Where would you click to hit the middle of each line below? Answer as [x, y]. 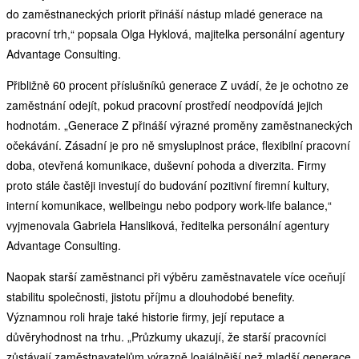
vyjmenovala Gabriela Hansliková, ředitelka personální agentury [168, 225]
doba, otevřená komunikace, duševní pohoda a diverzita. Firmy [166, 165]
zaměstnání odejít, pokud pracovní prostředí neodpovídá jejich [165, 105]
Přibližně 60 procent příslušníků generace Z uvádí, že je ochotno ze [177, 85]
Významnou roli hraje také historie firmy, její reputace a [145, 316]
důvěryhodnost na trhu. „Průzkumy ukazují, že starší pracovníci [166, 336]
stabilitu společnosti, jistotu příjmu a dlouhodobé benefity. [151, 296]
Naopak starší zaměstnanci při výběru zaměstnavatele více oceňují [176, 276]
